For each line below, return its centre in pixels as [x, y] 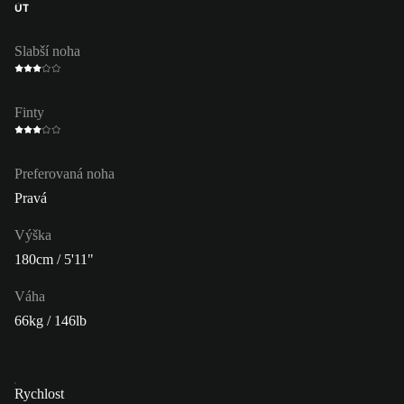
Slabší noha [47, 50]
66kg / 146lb [50, 320]
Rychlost [39, 393]
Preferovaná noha [64, 173]
